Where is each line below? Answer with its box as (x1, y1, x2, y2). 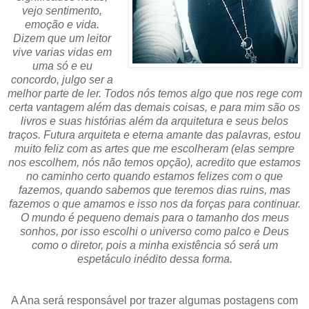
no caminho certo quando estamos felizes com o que (26, 170, 283, 182)
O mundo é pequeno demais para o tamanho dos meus (20, 211, 289, 223)
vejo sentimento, (22, 4, 103, 17)
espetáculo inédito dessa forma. (77, 252, 232, 265)
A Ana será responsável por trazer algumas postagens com (11, 294, 298, 306)
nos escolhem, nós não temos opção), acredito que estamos (8, 156, 301, 168)
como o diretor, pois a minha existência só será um (31, 239, 278, 251)
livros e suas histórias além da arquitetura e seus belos (21, 114, 288, 127)
